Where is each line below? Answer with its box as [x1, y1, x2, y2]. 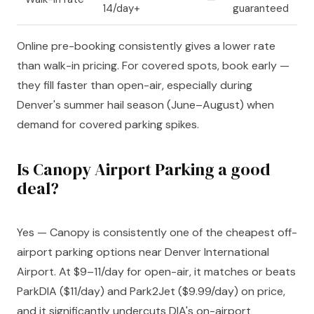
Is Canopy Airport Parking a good [17, 158, 271, 182]
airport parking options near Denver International [17, 244, 269, 259]
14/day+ [102, 1, 140, 16]
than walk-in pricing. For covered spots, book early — [17, 58, 289, 74]
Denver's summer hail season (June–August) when [17, 97, 274, 113]
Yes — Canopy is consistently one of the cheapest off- [17, 224, 297, 240]
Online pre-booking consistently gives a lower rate [17, 39, 275, 54]
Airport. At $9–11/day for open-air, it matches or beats [17, 264, 296, 279]
